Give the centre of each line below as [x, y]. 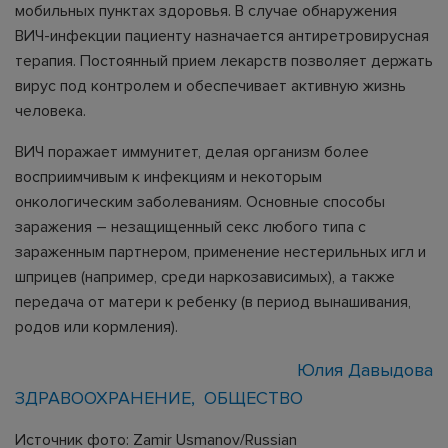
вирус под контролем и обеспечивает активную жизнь [210, 85]
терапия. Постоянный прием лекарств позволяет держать [224, 60]
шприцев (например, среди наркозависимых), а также [205, 276]
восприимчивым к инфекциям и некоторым [168, 176]
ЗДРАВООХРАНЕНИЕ [103, 397]
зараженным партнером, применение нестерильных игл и [220, 251]
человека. [50, 110]
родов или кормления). [96, 326]
